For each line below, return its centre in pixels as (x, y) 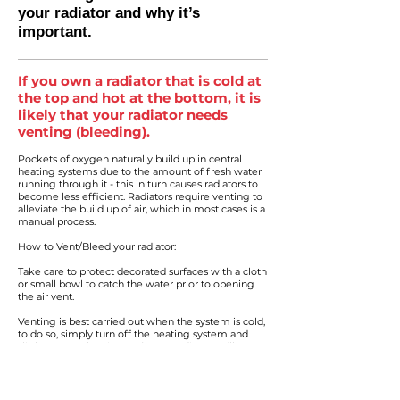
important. (55, 32)
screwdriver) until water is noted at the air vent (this (142, 371)
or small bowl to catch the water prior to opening (136, 284)
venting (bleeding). (84, 132)
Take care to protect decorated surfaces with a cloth (142, 271)
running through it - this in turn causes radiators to (138, 184)
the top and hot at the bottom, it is (139, 98)
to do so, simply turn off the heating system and (133, 334)
